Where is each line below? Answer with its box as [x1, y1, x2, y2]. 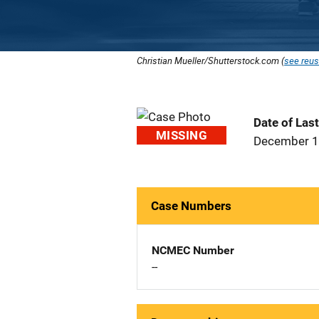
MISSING [156, 128, 207, 142]
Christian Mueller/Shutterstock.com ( [137, 54, 284, 67]
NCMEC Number [152, 244, 234, 257]
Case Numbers [151, 199, 231, 213]
